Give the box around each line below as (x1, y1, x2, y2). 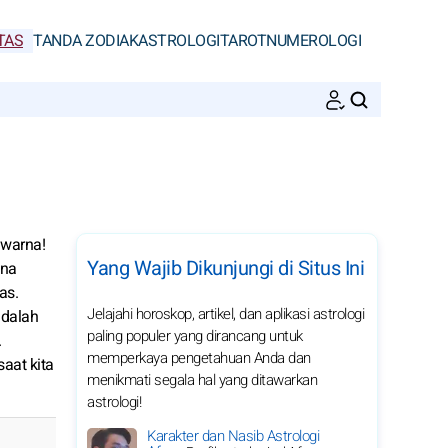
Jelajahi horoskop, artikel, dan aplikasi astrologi (87, 303, 364, 325)
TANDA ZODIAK (33, 29, 138, 53)
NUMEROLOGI (266, 29, 361, 53)
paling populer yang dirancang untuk (87, 325, 303, 347)
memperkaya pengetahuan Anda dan (87, 347, 311, 369)
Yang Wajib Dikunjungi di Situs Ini (87, 254, 364, 283)
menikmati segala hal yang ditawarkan (87, 369, 317, 391)
